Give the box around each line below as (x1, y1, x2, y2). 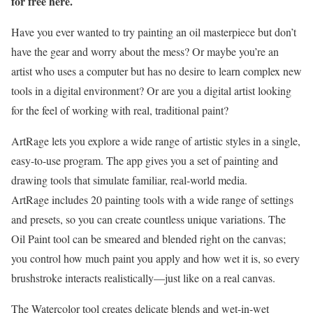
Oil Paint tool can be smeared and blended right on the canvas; (11, 231, 286, 246)
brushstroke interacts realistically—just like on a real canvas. (11, 270, 275, 285)
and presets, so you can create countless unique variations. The (11, 212, 286, 226)
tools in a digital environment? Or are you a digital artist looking (11, 83, 291, 98)
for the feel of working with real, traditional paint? (11, 103, 228, 117)
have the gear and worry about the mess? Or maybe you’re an (11, 44, 279, 59)
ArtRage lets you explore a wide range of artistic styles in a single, (11, 133, 300, 148)
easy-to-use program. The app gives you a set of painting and (11, 153, 278, 168)
